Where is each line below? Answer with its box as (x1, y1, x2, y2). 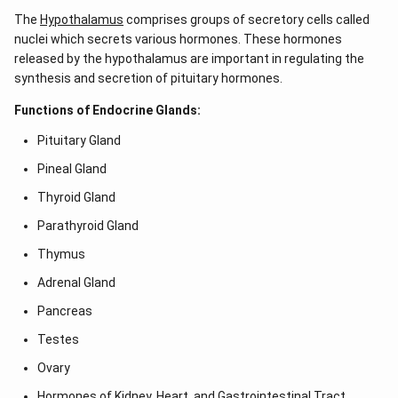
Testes (36, 332, 79, 346)
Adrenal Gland (36, 275, 115, 290)
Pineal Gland (36, 162, 107, 176)
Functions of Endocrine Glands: (14, 103, 201, 117)
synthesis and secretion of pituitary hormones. (14, 71, 283, 85)
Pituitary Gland (36, 133, 121, 147)
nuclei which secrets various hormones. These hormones (14, 32, 342, 46)
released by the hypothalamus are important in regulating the (14, 52, 364, 66)
